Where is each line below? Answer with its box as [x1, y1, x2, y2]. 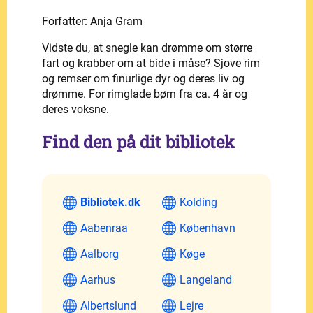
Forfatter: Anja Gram [42, 14, 143, 28]
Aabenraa [80, 221, 128, 235]
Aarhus [80, 272, 115, 286]
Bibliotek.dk [80, 195, 140, 209]
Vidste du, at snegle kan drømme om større [42, 41, 252, 54]
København [180, 221, 235, 235]
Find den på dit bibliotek [42, 130, 235, 153]
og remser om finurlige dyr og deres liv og [42, 71, 245, 85]
